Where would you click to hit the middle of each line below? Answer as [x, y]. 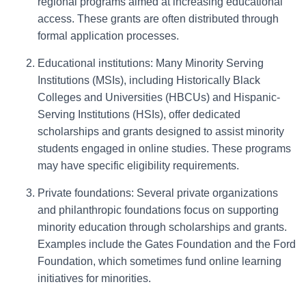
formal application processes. [108, 36]
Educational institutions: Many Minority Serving [151, 63]
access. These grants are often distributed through [158, 19]
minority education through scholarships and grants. [162, 227]
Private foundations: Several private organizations [158, 193]
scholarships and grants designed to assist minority [161, 131]
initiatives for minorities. [94, 278]
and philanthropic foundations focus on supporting [158, 210]
